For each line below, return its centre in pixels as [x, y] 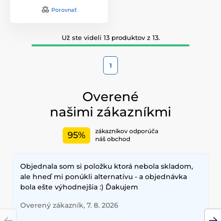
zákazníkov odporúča [127, 131]
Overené [110, 96]
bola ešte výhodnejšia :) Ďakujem [79, 187]
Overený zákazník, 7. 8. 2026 [69, 205]
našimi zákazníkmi [110, 112]
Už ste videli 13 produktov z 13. [110, 37]
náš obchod [113, 139]
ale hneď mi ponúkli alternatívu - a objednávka [104, 176]
